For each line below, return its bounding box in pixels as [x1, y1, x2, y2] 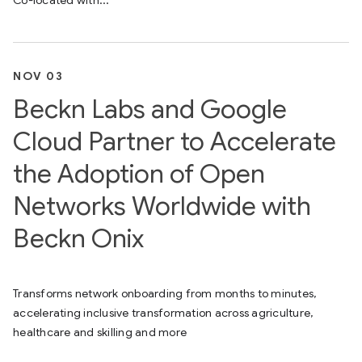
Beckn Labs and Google [13, 93, 287, 125]
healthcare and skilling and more [13, 325, 187, 339]
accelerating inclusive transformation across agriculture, [13, 305, 314, 320]
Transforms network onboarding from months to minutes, [13, 286, 317, 301]
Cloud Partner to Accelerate [13, 125, 336, 158]
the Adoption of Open [13, 158, 265, 190]
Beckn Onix [13, 222, 144, 255]
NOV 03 [13, 69, 63, 83]
